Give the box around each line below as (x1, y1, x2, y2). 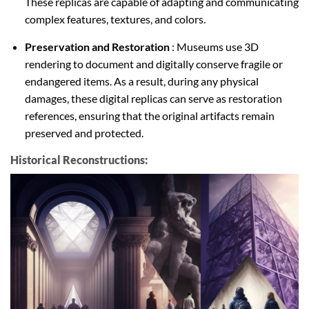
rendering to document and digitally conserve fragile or (24, 57, 283, 70)
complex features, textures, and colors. (24, 12, 206, 26)
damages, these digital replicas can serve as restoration (24, 91, 282, 105)
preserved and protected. (24, 126, 143, 139)
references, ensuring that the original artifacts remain (24, 108, 275, 122)
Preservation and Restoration (24, 39, 170, 53)
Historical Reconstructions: (10, 152, 148, 166)
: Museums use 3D (169, 39, 259, 53)
